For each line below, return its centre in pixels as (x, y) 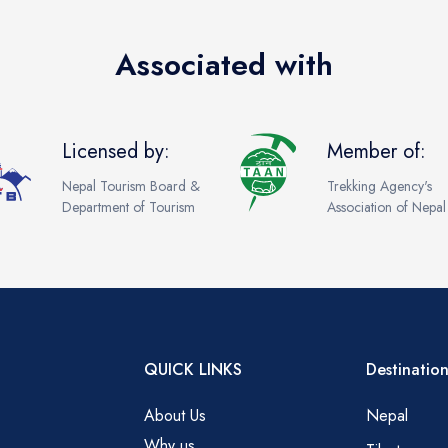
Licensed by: (116, 151)
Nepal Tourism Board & (131, 185)
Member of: (377, 151)
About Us (175, 416)
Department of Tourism (129, 206)
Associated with (224, 65)
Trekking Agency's (380, 185)
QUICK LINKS (193, 370)
